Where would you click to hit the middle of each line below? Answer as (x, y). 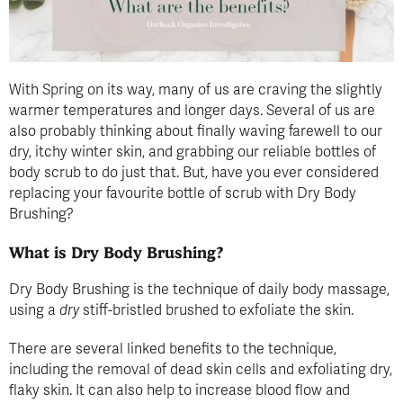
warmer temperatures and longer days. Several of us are (192, 110)
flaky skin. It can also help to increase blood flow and (179, 390)
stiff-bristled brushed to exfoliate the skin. (216, 310)
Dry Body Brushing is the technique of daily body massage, (199, 289)
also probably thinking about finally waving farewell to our (196, 131)
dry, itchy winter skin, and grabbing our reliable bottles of (193, 152)
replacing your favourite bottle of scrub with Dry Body (183, 193)
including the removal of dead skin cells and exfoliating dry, (201, 369)
